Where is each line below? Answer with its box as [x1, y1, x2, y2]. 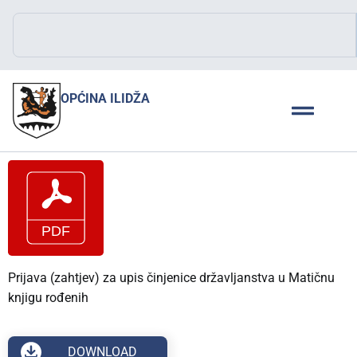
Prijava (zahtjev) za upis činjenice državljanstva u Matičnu [8, 269, 335, 285]
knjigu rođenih [8, 289, 88, 305]
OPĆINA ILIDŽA [61, 91, 150, 106]
